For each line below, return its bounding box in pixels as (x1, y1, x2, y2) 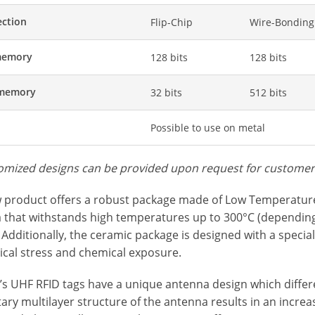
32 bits (150, 85, 183, 99)
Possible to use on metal (150, 120, 266, 134)
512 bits (250, 85, 288, 99)
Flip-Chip (150, 15, 193, 29)
